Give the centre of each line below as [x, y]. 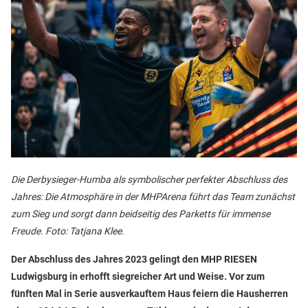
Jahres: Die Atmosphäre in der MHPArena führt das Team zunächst [153, 197]
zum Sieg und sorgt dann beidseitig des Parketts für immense [141, 214]
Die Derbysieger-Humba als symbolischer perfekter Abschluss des [149, 180]
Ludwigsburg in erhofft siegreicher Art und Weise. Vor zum [138, 277]
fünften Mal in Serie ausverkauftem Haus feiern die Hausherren [150, 294]
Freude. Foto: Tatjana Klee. [68, 231]
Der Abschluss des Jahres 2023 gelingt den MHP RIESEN [134, 260]
